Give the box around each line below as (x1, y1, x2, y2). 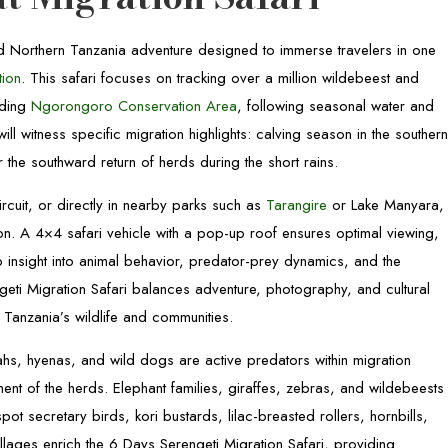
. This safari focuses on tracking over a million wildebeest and (21, 67, 420, 89)
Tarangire (266, 194, 328, 216)
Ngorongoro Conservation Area (31, 95, 238, 117)
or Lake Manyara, (327, 194, 445, 216)
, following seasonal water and (237, 95, 435, 117)
